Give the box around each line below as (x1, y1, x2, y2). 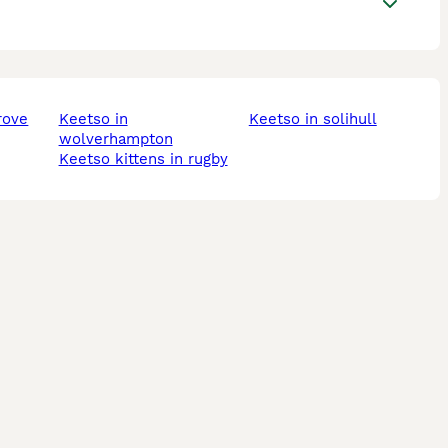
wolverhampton (58, 130, 173, 149)
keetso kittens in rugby (68, 150, 228, 169)
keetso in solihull (258, 110, 377, 129)
